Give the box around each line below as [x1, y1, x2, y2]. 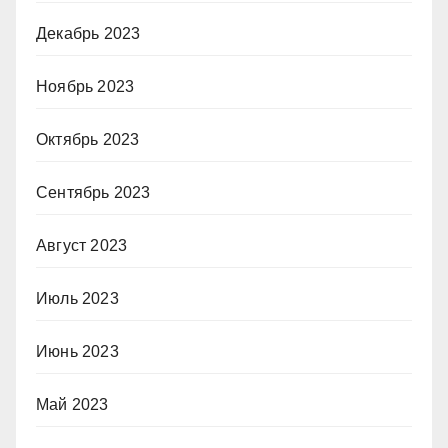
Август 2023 [36, 237, 128, 255]
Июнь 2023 [36, 343, 119, 361]
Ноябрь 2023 [36, 78, 135, 96]
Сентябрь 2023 [36, 184, 151, 202]
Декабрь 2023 [36, 25, 141, 43]
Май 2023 [36, 396, 109, 414]
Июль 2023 [36, 290, 119, 308]
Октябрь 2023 [36, 131, 140, 149]
